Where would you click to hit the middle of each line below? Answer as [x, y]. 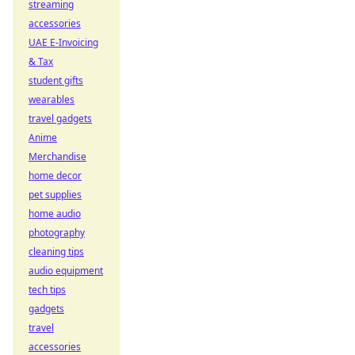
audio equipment [66, 271]
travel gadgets [60, 118]
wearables [52, 99]
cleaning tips [56, 252]
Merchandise [57, 157]
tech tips [47, 290]
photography [57, 233]
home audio [55, 214]
